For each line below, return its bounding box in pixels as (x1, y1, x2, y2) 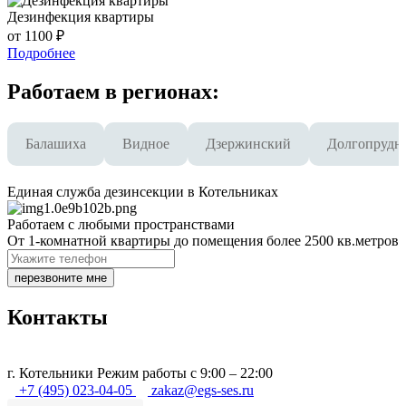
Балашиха (25, 135, 86, 151)
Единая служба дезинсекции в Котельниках (7, 183, 278, 199)
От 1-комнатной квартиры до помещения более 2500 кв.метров (7, 232, 399, 248)
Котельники (19, 364, 93, 381)
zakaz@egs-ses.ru (151, 382, 254, 398)
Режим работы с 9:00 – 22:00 (97, 364, 273, 381)
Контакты (7, 304, 108, 329)
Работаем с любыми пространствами (7, 216, 235, 232)
